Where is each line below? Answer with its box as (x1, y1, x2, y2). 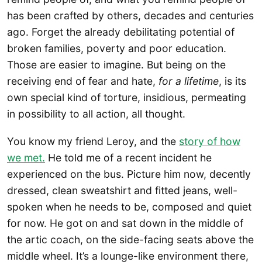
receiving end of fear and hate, (7, 74, 158, 87)
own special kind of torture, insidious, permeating (7, 91, 246, 104)
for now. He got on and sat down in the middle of (7, 217, 243, 230)
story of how (179, 135, 240, 148)
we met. (7, 151, 45, 164)
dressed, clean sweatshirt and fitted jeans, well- (7, 184, 237, 197)
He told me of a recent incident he (45, 151, 212, 164)
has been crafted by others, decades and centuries (7, 9, 254, 22)
